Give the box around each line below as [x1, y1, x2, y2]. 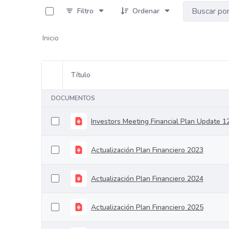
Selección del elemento [50, 75, 127, 85]
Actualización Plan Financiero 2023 [90, 145, 203, 155]
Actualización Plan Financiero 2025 [90, 202, 203, 212]
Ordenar [132, 6, 159, 16]
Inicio [42, 33, 59, 43]
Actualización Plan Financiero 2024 [90, 173, 203, 184]
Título [71, 70, 90, 80]
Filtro [77, 6, 94, 16]
